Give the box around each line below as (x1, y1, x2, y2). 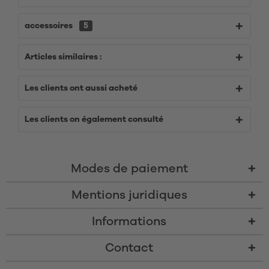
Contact (105, 242, 153, 254)
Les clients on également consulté (25, 115, 163, 124)
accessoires (25, 22, 74, 30)
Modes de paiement (70, 163, 188, 175)
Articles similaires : (25, 53, 101, 61)
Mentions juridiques (71, 189, 187, 201)
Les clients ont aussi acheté (25, 84, 138, 92)
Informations (92, 216, 166, 228)
